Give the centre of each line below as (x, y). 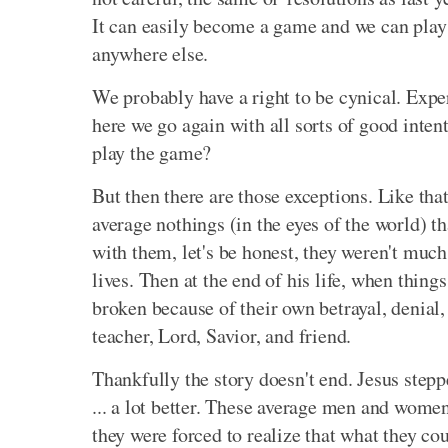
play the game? (152, 153)
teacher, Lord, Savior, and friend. (222, 336)
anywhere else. (150, 54)
